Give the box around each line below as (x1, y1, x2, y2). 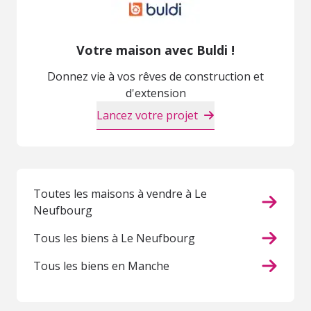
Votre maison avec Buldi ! (76, 42, 235, 59)
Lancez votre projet (96, 108, 198, 124)
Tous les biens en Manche (33, 258, 169, 274)
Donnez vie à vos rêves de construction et (47, 69, 264, 85)
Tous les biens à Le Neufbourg (33, 230, 195, 246)
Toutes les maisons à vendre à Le (33, 186, 207, 202)
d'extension (125, 85, 186, 101)
